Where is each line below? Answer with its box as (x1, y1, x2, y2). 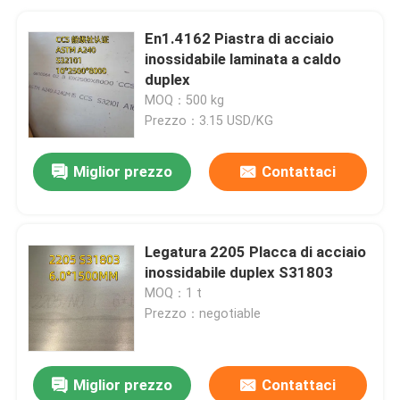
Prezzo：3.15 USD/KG (145, 112, 274, 128)
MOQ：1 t (145, 285, 203, 300)
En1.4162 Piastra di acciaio (145, 29, 335, 47)
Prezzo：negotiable (145, 305, 262, 321)
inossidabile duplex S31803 (145, 262, 334, 281)
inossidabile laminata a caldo (145, 49, 342, 68)
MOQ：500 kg (145, 92, 225, 107)
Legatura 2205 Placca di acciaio (145, 242, 367, 261)
